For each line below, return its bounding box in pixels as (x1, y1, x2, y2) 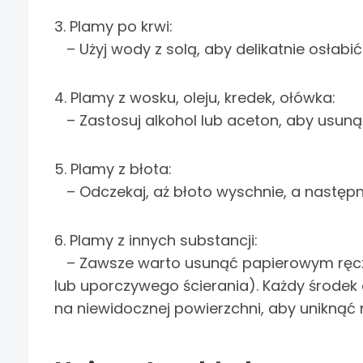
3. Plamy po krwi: (54, 16, 173, 37)
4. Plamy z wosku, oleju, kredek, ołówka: (54, 88, 335, 109)
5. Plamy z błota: (54, 159, 172, 180)
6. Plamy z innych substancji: (54, 230, 258, 251)
